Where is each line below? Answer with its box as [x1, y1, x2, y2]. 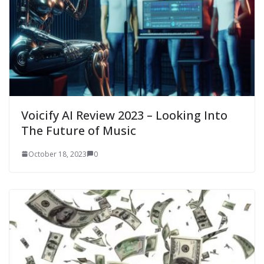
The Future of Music [21, 122, 136, 138]
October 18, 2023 [28, 148, 87, 159]
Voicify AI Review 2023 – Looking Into [21, 107, 227, 123]
